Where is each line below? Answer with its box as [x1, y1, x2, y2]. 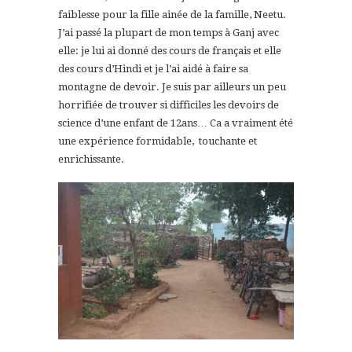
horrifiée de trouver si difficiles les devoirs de [58, 98, 279, 111]
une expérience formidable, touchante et [58, 134, 257, 147]
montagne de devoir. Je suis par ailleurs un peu [58, 80, 286, 93]
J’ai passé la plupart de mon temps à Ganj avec [58, 26, 279, 38]
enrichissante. [58, 152, 124, 165]
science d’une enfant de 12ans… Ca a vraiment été [58, 116, 293, 129]
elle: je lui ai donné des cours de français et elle [58, 44, 281, 57]
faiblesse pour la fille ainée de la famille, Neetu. [58, 8, 286, 20]
